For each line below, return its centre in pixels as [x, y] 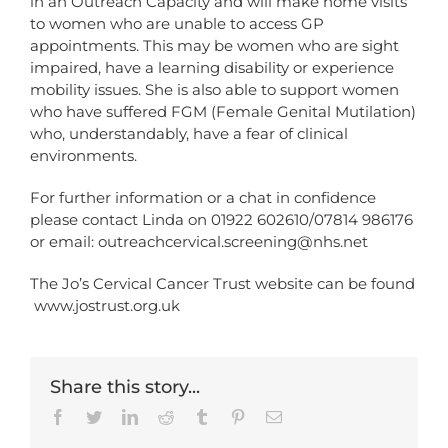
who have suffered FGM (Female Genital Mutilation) [223, 111]
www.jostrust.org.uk [107, 305]
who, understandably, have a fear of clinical [189, 133]
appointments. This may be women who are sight [214, 45]
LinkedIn [166, 415]
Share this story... [125, 386]
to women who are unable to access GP [177, 23]
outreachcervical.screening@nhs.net [233, 241]
